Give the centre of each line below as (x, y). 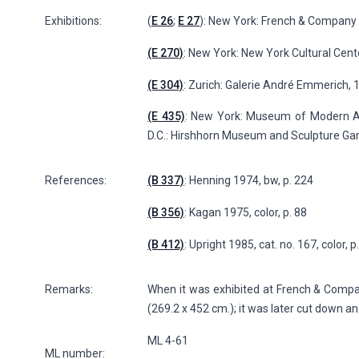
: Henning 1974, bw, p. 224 (249, 181)
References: (76, 181)
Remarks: (69, 290)
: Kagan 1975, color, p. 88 (246, 213)
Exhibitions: (73, 20)
